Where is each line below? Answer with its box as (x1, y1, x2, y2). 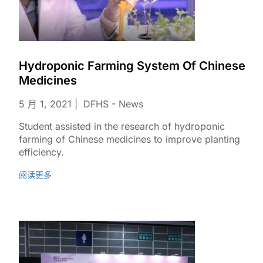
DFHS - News (83, 98, 143, 110)
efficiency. (19, 146, 67, 158)
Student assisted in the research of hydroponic (19, 120, 225, 132)
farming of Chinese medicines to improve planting (19, 133, 240, 145)
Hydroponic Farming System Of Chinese (19, 59, 245, 73)
